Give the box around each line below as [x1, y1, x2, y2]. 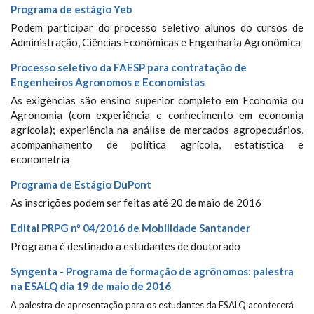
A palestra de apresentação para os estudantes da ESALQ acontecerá [11, 299, 294, 310]
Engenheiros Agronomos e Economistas [11, 76, 205, 88]
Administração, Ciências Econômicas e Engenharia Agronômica [11, 36, 301, 48]
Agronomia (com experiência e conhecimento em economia [11, 109, 303, 121]
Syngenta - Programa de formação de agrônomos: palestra [11, 265, 294, 278]
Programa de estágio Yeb [11, 3, 132, 15]
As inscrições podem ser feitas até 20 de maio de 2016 [11, 196, 261, 209]
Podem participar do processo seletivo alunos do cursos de [11, 21, 303, 34]
